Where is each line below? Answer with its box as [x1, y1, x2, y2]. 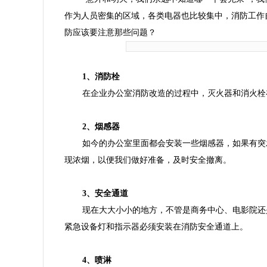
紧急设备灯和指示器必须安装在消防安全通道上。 [64, 222, 248, 231]
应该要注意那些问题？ [73, 28, 156, 37]
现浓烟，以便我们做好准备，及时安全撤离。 [64, 156, 231, 164]
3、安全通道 [82, 189, 128, 198]
